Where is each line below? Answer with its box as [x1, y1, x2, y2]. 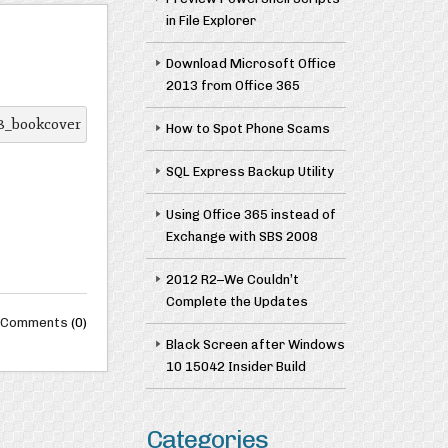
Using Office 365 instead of [165, 206, 336, 222]
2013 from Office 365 [165, 77, 300, 93]
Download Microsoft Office [165, 55, 336, 71]
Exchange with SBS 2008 [165, 228, 318, 244]
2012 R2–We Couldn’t [165, 271, 299, 287]
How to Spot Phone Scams [165, 120, 330, 136]
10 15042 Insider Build [165, 358, 306, 374]
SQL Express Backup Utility [165, 163, 334, 179]
